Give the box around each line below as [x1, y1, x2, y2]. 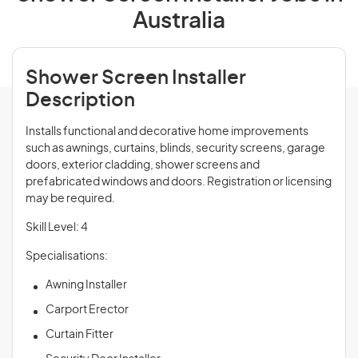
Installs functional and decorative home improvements [26, 126, 308, 137]
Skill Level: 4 [26, 222, 88, 233]
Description [26, 91, 135, 110]
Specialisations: [26, 251, 108, 262]
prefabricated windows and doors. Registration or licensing [26, 177, 332, 188]
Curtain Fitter [46, 329, 113, 340]
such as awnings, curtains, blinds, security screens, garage [26, 143, 325, 154]
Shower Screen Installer [26, 69, 246, 88]
